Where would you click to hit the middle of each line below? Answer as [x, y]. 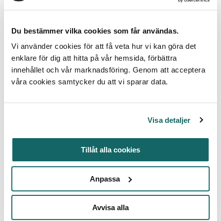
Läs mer [37, 14]
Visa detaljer [169, 120]
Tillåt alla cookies [110, 150]
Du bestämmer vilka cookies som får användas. [95, 31]
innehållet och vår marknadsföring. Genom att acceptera [108, 70]
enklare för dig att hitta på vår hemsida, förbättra [94, 58]
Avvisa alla [110, 207]
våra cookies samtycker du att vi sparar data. [90, 82]
